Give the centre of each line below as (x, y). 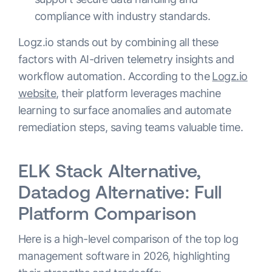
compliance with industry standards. (123, 16)
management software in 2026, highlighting (124, 256)
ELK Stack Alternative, (110, 171)
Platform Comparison (107, 213)
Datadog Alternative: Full (120, 192)
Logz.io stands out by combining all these (118, 42)
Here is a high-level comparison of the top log (128, 239)
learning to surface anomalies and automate (125, 110)
